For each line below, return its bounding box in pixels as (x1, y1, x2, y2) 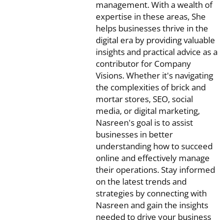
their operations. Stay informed (96, 164, 215, 176)
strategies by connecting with (96, 188, 207, 199)
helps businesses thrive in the (96, 23, 208, 34)
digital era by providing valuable (96, 34, 215, 46)
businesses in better (96, 129, 173, 140)
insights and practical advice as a (96, 46, 218, 58)
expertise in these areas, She (96, 11, 206, 23)
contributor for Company (96, 58, 191, 70)
